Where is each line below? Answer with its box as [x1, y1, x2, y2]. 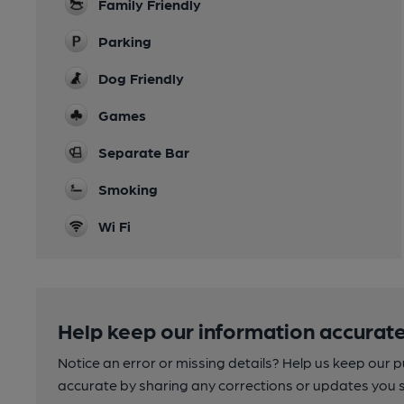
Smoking [98, 179, 158, 197]
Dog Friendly [98, 69, 184, 87]
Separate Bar [98, 142, 189, 161]
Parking [98, 32, 151, 50]
